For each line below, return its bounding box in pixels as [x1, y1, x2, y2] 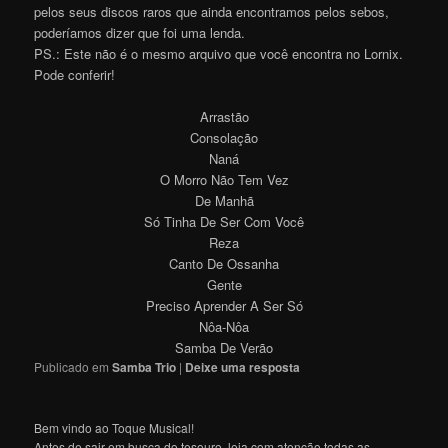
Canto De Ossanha [169, 253, 279, 273]
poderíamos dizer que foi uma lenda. [34, 22, 246, 42]
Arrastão [199, 106, 249, 126]
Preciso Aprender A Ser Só [145, 295, 303, 315]
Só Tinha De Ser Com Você [144, 211, 304, 231]
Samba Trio [112, 357, 177, 376]
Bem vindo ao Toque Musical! [34, 418, 195, 436]
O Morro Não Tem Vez [159, 169, 289, 189]
